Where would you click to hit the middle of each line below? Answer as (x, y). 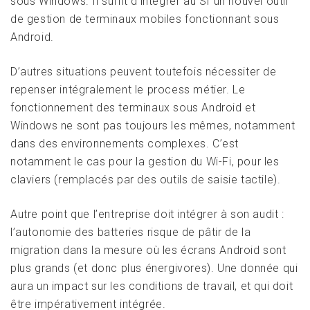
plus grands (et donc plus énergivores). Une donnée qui (154, 268)
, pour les (255, 162)
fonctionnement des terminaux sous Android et (133, 108)
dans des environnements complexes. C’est (125, 144)
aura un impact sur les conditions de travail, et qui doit (152, 286)
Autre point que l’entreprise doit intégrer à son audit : (147, 215)
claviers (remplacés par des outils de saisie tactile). (146, 180)
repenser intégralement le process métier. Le (128, 90)
